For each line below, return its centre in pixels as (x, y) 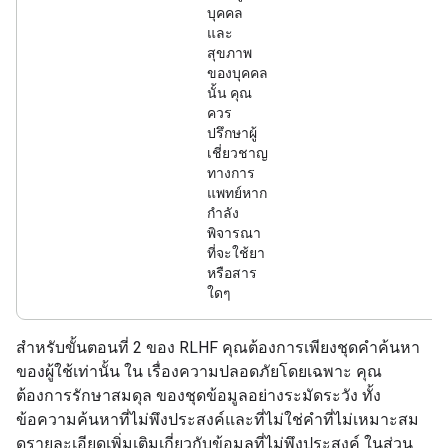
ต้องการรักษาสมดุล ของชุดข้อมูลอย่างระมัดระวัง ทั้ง (198, 395)
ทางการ (231, 173)
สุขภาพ (229, 53)
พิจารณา (234, 233)
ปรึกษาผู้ (232, 133)
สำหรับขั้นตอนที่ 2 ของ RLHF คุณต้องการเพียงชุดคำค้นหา (218, 347)
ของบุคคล (237, 73)
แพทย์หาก (237, 193)
